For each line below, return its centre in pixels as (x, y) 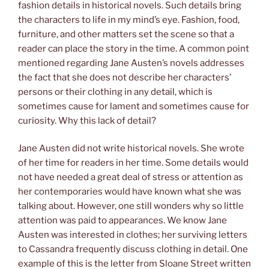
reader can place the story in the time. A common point (134, 48)
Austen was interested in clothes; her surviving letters (133, 235)
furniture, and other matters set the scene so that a (126, 34)
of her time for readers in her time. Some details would (133, 163)
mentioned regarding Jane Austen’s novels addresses (131, 63)
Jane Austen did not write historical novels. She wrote (131, 149)
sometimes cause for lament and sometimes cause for (134, 106)
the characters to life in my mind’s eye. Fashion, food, (129, 20)
